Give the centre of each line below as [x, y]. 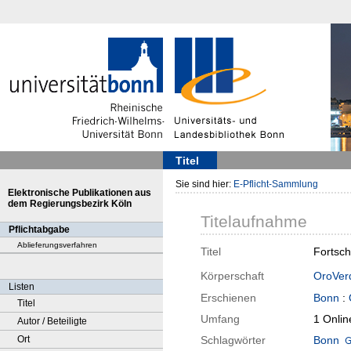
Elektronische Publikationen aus [80, 193]
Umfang [220, 319]
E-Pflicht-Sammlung [276, 184]
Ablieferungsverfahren [57, 245]
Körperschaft [232, 276]
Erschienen [228, 298]
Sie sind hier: [204, 184]
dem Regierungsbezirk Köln [70, 204]
